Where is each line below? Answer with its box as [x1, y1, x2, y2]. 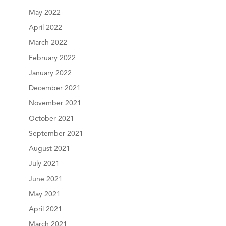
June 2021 [28, 175, 63, 183]
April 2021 [28, 205, 62, 213]
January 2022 [28, 69, 72, 77]
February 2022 [28, 54, 76, 62]
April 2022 [28, 24, 62, 31]
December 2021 [28, 84, 81, 92]
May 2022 [28, 9, 61, 16]
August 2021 [28, 145, 70, 152]
